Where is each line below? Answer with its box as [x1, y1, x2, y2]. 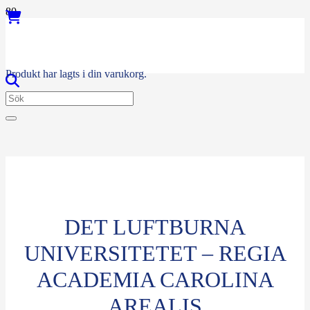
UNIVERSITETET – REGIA [24, 240, 286, 266]
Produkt [6, 68, 40, 80]
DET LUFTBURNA [64, 214, 246, 239]
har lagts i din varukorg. [40, 68, 147, 80]
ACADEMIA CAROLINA [36, 266, 274, 292]
